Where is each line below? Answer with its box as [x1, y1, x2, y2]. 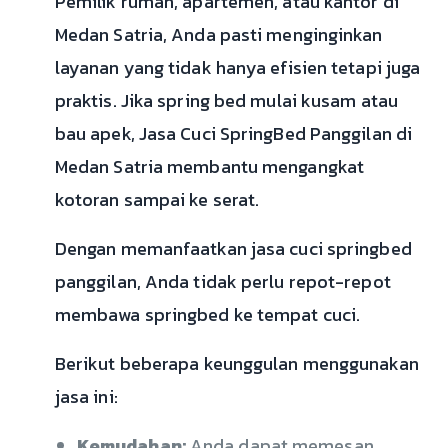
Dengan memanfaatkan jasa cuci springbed [54, 235, 412, 263]
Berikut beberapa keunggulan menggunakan [54, 350, 419, 378]
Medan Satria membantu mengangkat [54, 153, 365, 181]
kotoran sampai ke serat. [54, 186, 260, 214]
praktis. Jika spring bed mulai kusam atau [54, 87, 398, 115]
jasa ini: [54, 383, 118, 411]
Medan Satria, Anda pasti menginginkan [54, 21, 383, 49]
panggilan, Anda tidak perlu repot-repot [54, 268, 391, 296]
